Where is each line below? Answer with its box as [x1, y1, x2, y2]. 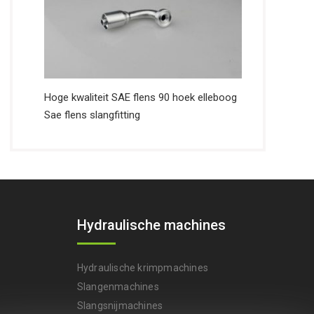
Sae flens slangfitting [44, 109, 141, 122]
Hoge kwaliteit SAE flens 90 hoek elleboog [44, 91, 238, 104]
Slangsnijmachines [76, 300, 163, 312]
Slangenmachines [76, 281, 159, 293]
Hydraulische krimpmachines [76, 262, 208, 274]
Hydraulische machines [76, 217, 226, 234]
